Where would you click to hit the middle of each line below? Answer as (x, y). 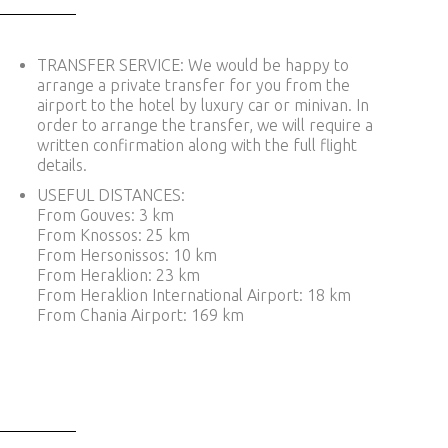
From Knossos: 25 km (113, 235)
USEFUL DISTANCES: (110, 195)
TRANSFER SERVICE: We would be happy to (192, 65)
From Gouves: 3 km (105, 215)
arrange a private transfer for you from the (193, 85)
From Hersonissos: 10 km (126, 255)
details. (61, 165)
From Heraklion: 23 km (118, 275)
